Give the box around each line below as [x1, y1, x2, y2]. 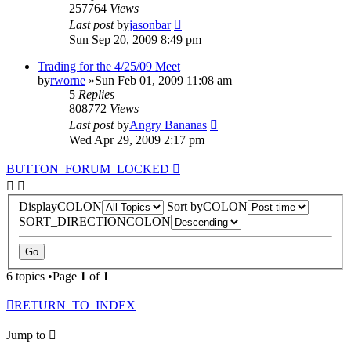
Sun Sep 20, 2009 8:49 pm [69, 32, 201, 46]
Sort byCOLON [167, 200, 248, 214]
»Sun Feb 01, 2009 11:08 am [85, 73, 232, 87]
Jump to [6, 328, 45, 342]
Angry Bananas [129, 118, 207, 132]
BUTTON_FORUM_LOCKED [6, 161, 169, 175]
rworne [50, 73, 85, 87]
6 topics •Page [6, 270, 80, 284]
